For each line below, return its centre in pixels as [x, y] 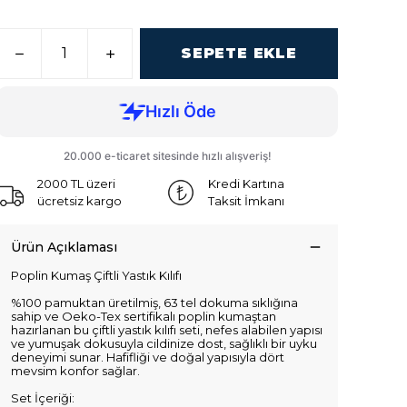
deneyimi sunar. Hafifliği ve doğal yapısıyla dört [148, 357]
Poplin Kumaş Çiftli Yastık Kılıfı [96, 276]
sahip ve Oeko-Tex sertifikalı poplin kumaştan [144, 317]
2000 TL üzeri [76, 184]
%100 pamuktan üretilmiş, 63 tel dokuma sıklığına [154, 303]
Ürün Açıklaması [64, 248]
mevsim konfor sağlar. [75, 371]
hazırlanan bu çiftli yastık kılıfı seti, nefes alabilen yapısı [167, 330]
